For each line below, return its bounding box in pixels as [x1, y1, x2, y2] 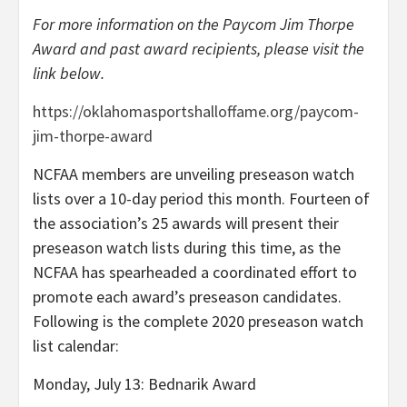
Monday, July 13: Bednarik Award [33, 372, 256, 394]
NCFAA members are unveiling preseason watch [33, 163, 354, 184]
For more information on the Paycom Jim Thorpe [33, 13, 354, 35]
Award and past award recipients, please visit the [33, 37, 364, 59]
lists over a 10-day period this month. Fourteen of [33, 187, 370, 209]
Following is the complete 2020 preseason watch [33, 310, 363, 332]
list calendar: [33, 334, 119, 356]
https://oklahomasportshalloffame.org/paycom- [33, 100, 359, 122]
